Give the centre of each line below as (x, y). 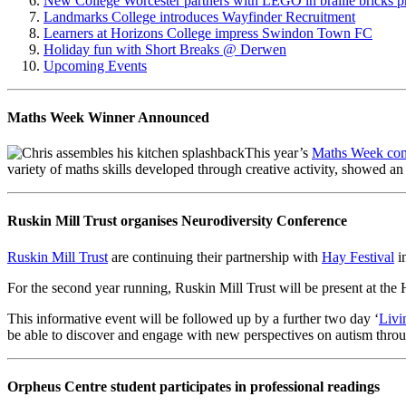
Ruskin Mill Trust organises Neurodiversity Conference (177, 221)
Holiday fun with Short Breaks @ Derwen (165, 49)
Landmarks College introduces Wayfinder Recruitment (199, 16)
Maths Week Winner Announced (108, 117)
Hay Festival (358, 256)
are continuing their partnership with (215, 256)
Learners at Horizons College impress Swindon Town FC (208, 33)
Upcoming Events (95, 65)
